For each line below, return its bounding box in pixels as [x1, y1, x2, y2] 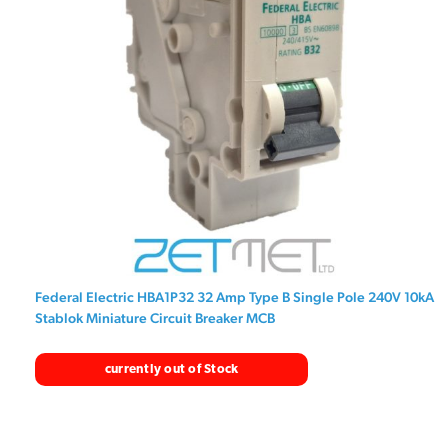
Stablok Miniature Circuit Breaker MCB [35, 310, 276, 327]
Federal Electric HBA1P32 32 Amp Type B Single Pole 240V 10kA [35, 289, 435, 306]
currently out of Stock [104, 363, 239, 377]
